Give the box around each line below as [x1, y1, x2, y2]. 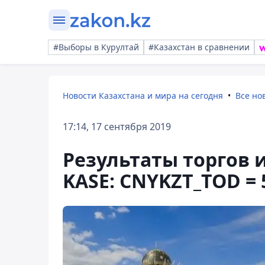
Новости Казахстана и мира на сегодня [63, 90, 223, 101]
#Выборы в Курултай [53, 41, 139, 53]
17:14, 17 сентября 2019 [63, 120, 171, 133]
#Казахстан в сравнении [148, 41, 250, 53]
